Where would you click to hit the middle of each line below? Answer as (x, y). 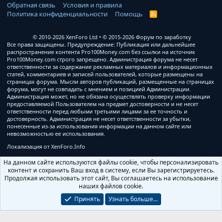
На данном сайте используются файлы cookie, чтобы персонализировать (111, 162)
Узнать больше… (133, 199)
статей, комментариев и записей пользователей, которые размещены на (105, 74)
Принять (87, 199)
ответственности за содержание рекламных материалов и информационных (110, 67)
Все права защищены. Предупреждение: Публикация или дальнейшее (101, 44)
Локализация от (29, 146)
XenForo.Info (68, 146)
